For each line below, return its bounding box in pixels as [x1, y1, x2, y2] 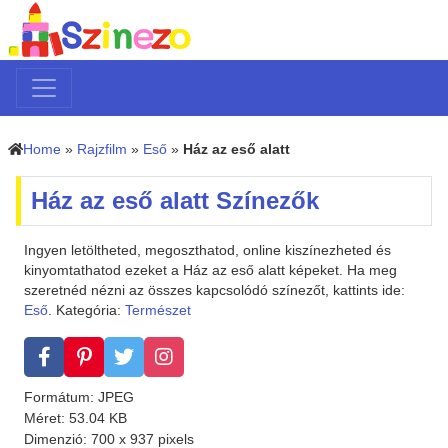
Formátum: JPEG [24, 389, 134, 405]
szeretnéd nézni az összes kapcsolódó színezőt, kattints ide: [24, 283, 405, 298]
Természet [125, 303, 191, 318]
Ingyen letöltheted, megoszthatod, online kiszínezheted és [24, 243, 391, 258]
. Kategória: [48, 303, 125, 318]
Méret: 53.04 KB [24, 410, 127, 426]
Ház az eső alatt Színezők [31, 188, 319, 214]
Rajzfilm [77, 142, 127, 157]
